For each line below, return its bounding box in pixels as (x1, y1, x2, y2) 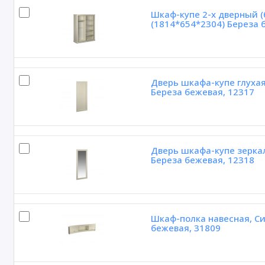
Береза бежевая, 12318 (150, 154, 254, 166)
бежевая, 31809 (150, 222, 221, 234)
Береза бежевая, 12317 (150, 86, 254, 98)
